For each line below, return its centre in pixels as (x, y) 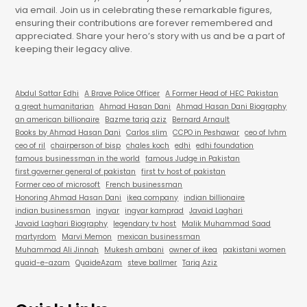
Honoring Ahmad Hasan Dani (69, 198)
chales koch (148, 146)
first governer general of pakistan (76, 172)
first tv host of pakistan (184, 172)
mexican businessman (159, 237)
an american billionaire (58, 120)
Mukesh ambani (134, 250)
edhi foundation (225, 146)
